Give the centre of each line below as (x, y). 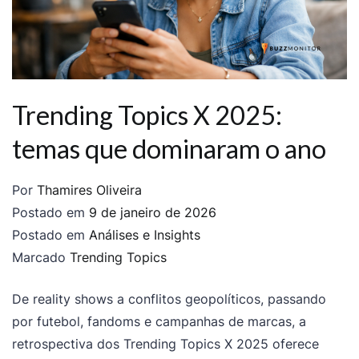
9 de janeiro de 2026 (153, 213)
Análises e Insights (145, 235)
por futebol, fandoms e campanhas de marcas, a (159, 322)
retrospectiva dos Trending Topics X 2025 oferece (165, 344)
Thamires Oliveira (89, 190)
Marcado (41, 258)
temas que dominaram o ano (169, 148)
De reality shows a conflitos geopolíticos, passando (169, 299)
